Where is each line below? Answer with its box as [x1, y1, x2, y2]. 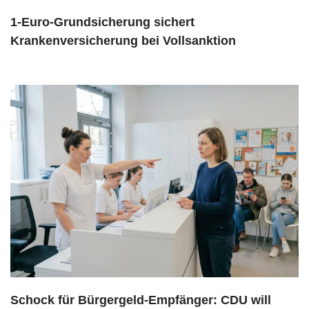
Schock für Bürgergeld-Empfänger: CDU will [10, 292, 271, 307]
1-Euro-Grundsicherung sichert [10, 14, 195, 29]
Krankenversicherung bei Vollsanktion [10, 33, 236, 48]
